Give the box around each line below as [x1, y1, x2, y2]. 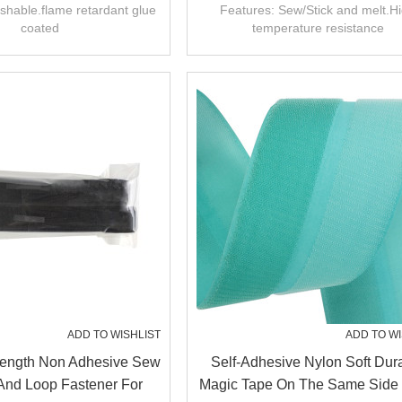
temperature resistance [251, 21, 384, 35]
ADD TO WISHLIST [67, 328, 161, 341]
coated [20, 21, 59, 35]
